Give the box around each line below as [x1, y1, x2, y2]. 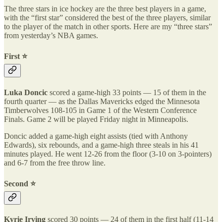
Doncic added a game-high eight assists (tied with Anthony [4, 131, 188, 140]
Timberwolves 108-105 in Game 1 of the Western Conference [4, 106, 197, 114]
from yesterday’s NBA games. [4, 31, 98, 40]
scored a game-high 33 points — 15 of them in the [48, 88, 206, 97]
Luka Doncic [4, 88, 48, 97]
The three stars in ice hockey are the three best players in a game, [4, 4, 206, 13]
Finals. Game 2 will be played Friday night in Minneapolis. [4, 114, 188, 123]
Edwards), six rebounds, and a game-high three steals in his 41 [4, 140, 199, 149]
